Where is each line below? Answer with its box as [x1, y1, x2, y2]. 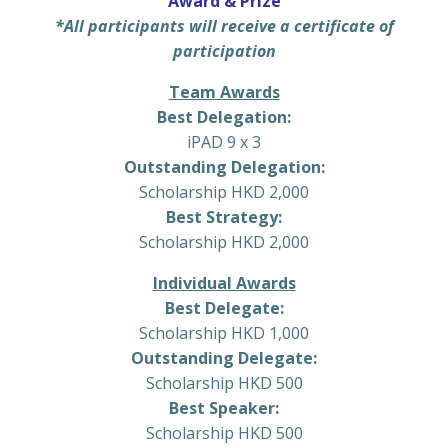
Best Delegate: [164, 296, 284, 319]
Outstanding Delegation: [123, 155, 325, 178]
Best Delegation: [157, 105, 291, 128]
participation [172, 39, 276, 62]
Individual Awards [152, 271, 296, 294]
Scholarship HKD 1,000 [139, 321, 309, 344]
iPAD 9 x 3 [187, 130, 261, 153]
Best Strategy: [166, 205, 282, 228]
